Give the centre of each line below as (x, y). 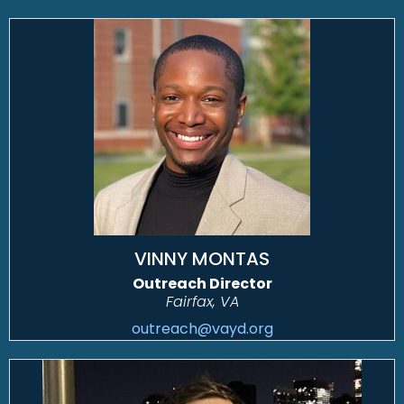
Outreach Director (202, 284)
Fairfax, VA (202, 302)
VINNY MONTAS (202, 259)
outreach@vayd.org (202, 329)
